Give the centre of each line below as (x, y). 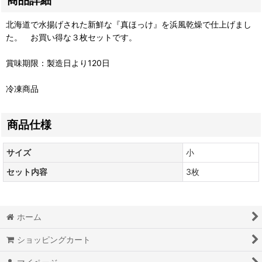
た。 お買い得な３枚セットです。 (71, 37)
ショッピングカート (54, 239)
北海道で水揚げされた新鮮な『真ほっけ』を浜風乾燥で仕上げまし (129, 24)
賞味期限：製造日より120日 (58, 63)
